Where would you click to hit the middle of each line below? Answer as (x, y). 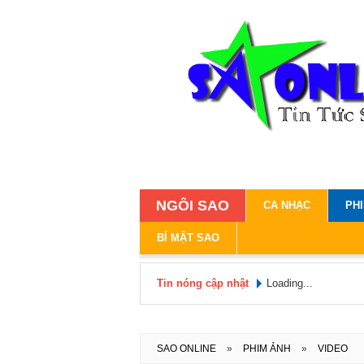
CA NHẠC (287, 206)
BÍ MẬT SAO (188, 238)
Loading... (290, 284)
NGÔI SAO (193, 206)
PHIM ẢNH (268, 349)
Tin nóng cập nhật (203, 284)
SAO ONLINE (188, 349)
